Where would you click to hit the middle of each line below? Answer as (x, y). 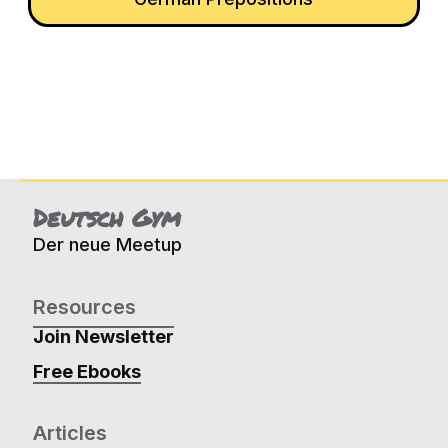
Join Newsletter (103, 336)
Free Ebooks (86, 371)
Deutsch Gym (106, 217)
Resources (84, 307)
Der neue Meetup (107, 244)
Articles (69, 433)
